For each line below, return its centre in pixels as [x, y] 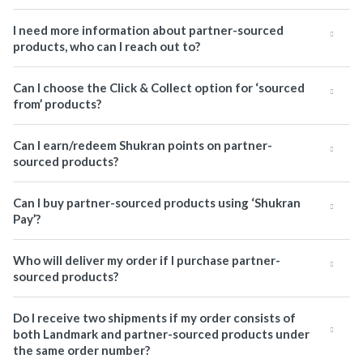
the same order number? [81, 350]
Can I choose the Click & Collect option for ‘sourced [159, 88]
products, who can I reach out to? [107, 46]
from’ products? [57, 104]
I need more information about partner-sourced [148, 30]
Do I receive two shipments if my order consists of [154, 318]
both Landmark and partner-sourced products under [161, 334]
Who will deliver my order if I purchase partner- [147, 260]
